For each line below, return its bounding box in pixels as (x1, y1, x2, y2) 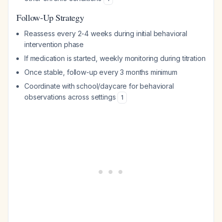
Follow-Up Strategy (16, 11, 84, 23)
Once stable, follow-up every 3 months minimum (24, 68, 177, 76)
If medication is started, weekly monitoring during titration (24, 54, 206, 62)
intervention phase (24, 40, 84, 49)
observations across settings (24, 93, 118, 101)
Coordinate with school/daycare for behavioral (24, 82, 174, 90)
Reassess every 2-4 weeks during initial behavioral (24, 29, 187, 38)
